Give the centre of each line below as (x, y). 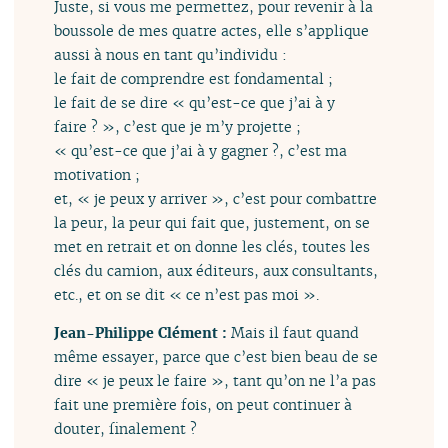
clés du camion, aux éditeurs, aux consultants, (216, 270)
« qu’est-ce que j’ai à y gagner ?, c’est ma (201, 150)
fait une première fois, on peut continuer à (203, 404)
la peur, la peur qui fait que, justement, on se (212, 222)
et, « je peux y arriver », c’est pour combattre (216, 198)
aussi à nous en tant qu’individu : (171, 54)
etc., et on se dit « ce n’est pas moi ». (187, 294)
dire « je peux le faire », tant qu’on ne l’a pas (215, 380)
